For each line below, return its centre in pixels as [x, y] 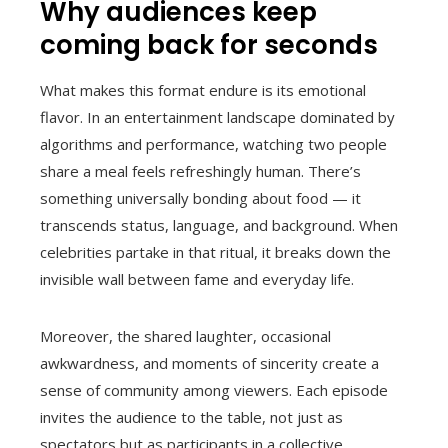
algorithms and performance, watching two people [213, 144]
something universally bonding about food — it [200, 198]
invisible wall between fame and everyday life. [197, 279]
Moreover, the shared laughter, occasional [185, 336]
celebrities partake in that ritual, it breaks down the [215, 252]
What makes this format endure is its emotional [203, 90]
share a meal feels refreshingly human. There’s [200, 171]
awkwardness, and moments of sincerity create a [209, 363]
